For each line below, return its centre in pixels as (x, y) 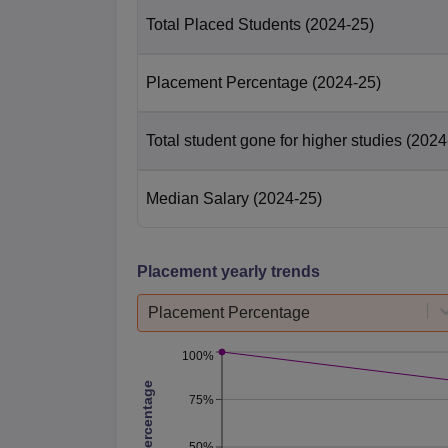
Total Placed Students (223, 24)
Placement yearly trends (228, 271)
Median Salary (197, 198)
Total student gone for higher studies (274, 140)
